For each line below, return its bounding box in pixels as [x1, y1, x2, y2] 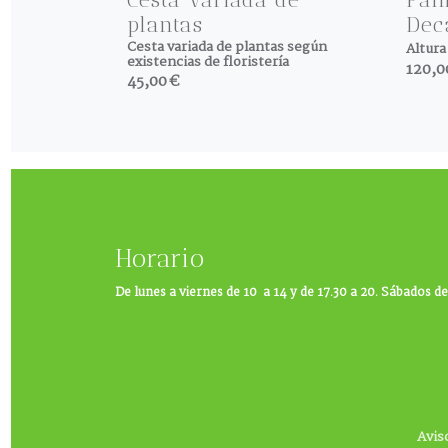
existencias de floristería [127, 51, 290, 73]
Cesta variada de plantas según [127, 36, 328, 58]
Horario [114, 242, 205, 273]
